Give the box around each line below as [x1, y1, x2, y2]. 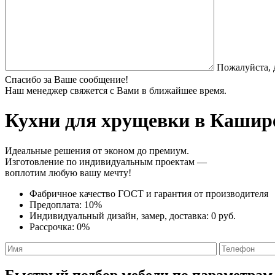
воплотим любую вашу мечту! [5, 167, 131, 178]
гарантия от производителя [154, 188, 268, 199]
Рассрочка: [29, 221, 77, 232]
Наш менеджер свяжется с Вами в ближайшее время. [5, 85, 227, 96]
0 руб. [211, 210, 236, 221]
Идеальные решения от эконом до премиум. [5, 145, 189, 156]
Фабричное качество [29, 188, 118, 199]
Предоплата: [29, 199, 84, 210]
